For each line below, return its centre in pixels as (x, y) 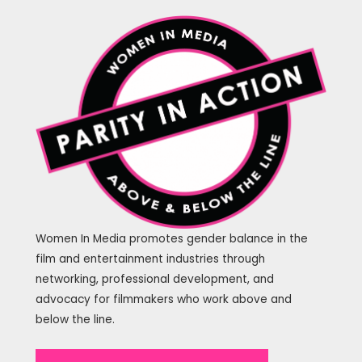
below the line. (75, 319)
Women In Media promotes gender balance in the (171, 238)
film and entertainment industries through (150, 259)
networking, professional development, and (154, 279)
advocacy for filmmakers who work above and (163, 299)
